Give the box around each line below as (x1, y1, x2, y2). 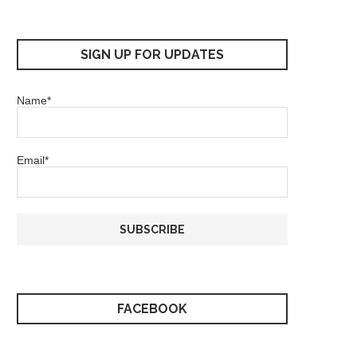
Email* (17, 154, 49, 167)
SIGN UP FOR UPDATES (80, 47, 224, 62)
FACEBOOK (117, 301, 187, 316)
